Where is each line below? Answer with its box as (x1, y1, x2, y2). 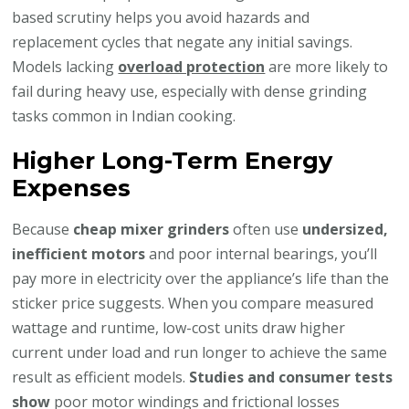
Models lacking (12, 56, 119, 77)
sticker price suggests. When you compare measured (12, 292, 374, 313)
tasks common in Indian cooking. (12, 105, 236, 126)
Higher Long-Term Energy (12, 145, 333, 174)
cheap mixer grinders (73, 218, 230, 239)
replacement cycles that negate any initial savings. (12, 31, 353, 52)
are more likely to (265, 56, 389, 77)
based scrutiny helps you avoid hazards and (12, 6, 310, 27)
